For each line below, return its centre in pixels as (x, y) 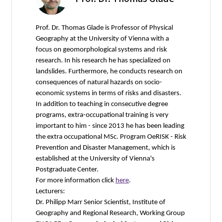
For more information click (76, 181)
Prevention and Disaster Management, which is (106, 148)
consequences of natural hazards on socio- (99, 83)
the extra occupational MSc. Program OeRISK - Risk (111, 137)
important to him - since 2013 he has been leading (110, 126)
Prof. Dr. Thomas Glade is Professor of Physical (104, 28)
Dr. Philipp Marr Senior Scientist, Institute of (101, 202)
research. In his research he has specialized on (103, 61)
